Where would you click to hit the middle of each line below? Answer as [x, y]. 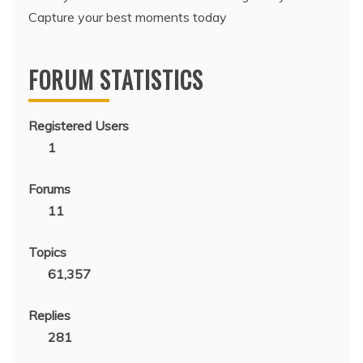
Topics [47, 252]
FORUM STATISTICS [116, 80]
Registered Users [79, 126]
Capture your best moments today [128, 17]
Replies [49, 316]
